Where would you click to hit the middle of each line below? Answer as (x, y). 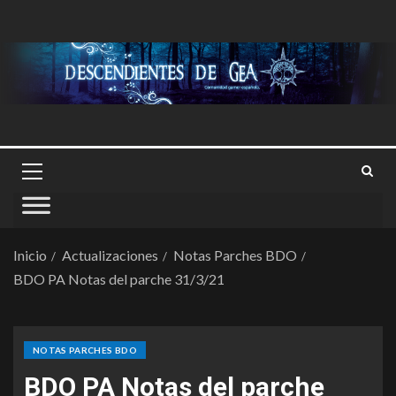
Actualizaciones (110, 255)
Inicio (30, 255)
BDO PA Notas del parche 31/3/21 (119, 279)
